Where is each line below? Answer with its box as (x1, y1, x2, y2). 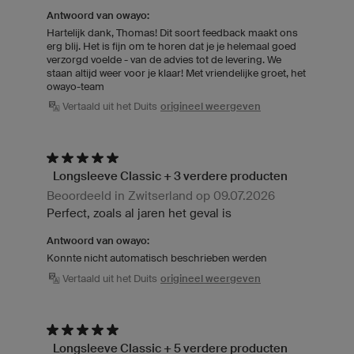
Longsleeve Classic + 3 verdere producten (53, 169, 288, 183)
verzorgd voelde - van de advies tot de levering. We (47, 53, 281, 66)
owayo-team (47, 80, 104, 92)
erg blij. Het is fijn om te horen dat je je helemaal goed (47, 40, 296, 52)
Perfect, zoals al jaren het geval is (47, 206, 232, 220)
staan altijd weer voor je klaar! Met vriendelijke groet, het (47, 66, 306, 79)
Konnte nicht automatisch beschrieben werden (47, 252, 267, 265)
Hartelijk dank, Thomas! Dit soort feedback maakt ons (47, 26, 298, 39)
